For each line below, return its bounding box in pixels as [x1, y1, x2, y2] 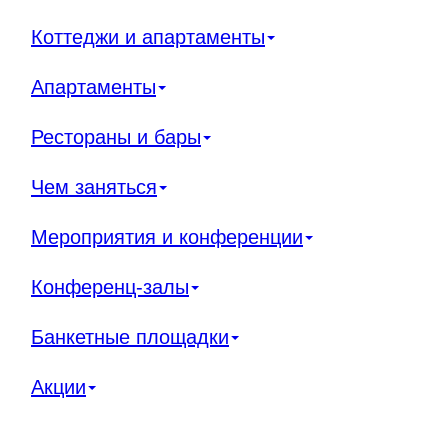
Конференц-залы [31, 275, 189, 298]
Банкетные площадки [31, 325, 229, 348]
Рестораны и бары [31, 125, 201, 148]
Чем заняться [31, 175, 157, 198]
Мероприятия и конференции [31, 225, 303, 248]
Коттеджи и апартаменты [31, 25, 265, 48]
